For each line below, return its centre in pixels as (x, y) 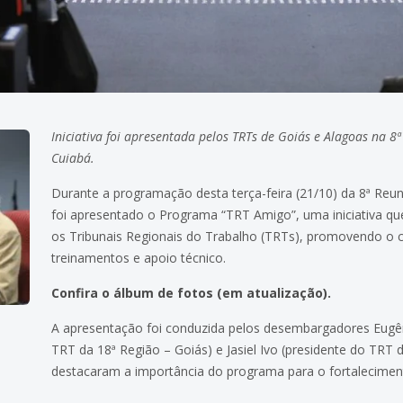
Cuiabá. (73, 157)
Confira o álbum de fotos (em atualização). (192, 292)
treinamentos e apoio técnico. (139, 257)
